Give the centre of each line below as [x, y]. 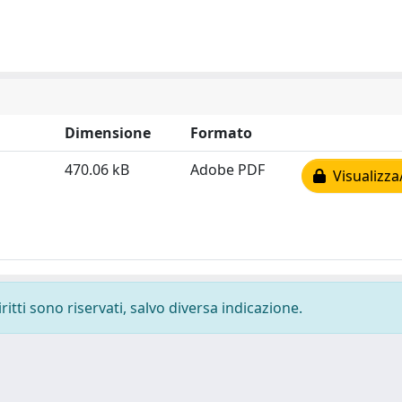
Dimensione [108, 133]
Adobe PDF [227, 170]
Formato [221, 133]
